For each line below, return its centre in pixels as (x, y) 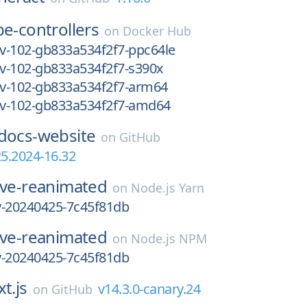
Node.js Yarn (168, 188)
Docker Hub (157, 31)
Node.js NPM (169, 238)
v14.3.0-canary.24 (149, 289)
